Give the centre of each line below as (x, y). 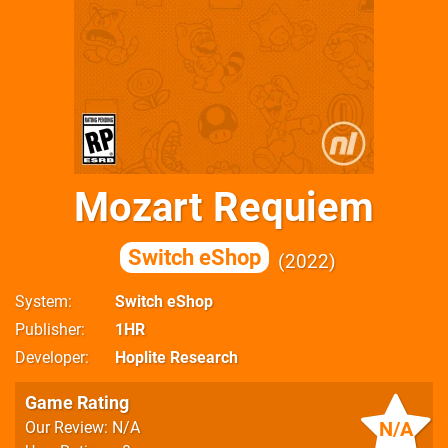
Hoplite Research (176, 357)
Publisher (48, 329)
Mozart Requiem (224, 207)
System (41, 301)
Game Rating (77, 402)
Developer (50, 357)
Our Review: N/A (82, 427)
